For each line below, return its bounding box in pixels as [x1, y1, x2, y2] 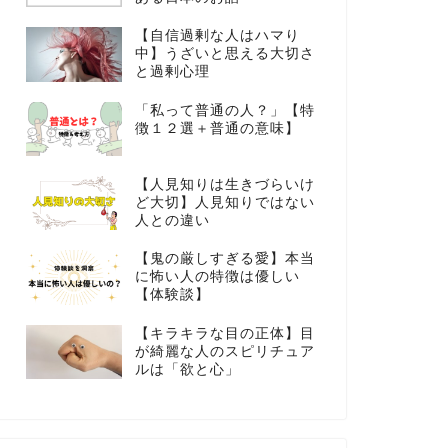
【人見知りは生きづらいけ [134, 177, 315, 193]
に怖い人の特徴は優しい [134, 269, 300, 285]
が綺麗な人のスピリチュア [134, 343, 315, 359]
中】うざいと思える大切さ [134, 46, 315, 62]
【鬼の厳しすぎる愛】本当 [134, 251, 315, 267]
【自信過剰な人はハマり [134, 28, 300, 44]
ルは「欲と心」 [134, 361, 240, 377]
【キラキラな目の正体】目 [134, 325, 315, 341]
